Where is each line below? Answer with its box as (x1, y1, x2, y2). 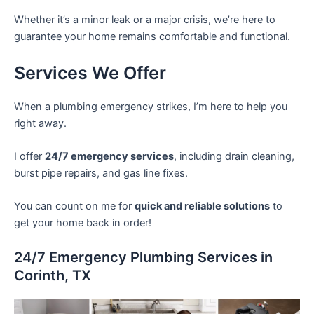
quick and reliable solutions (135, 200, 270, 213)
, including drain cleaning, (174, 149, 294, 163)
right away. (14, 116, 67, 130)
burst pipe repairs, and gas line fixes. (14, 166, 188, 179)
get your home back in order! (14, 217, 151, 230)
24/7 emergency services (45, 149, 174, 163)
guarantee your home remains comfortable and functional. (14, 30, 290, 43)
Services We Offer (14, 62, 166, 83)
